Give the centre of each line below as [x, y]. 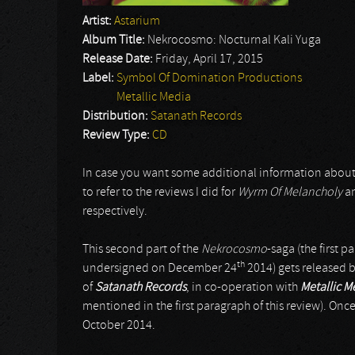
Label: [99, 78]
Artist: [98, 21]
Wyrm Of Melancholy [290, 193]
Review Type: [117, 136]
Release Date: [119, 59]
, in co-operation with [243, 288]
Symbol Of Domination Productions [209, 78]
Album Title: [115, 40]
